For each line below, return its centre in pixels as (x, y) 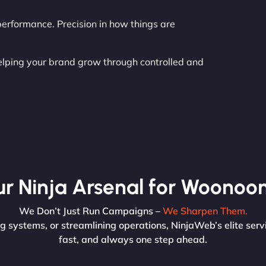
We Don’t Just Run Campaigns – (91, 210)
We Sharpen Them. (205, 210)
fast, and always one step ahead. (133, 239)
